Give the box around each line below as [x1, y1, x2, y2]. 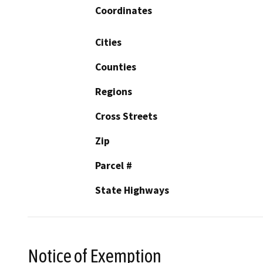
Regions [95, 85, 132, 98]
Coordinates [95, 4, 152, 17]
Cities [95, 35, 122, 49]
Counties [95, 60, 136, 73]
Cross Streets [95, 109, 157, 123]
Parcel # [95, 159, 132, 172]
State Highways [95, 183, 169, 197]
